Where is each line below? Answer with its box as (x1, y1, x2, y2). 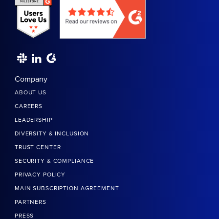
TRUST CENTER (15, 144, 61, 151)
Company (15, 74, 47, 85)
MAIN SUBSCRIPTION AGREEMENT (15, 185, 119, 192)
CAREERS (15, 103, 43, 110)
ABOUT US (15, 89, 46, 96)
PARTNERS (15, 198, 46, 206)
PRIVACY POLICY (15, 171, 66, 178)
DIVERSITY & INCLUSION (15, 130, 89, 137)
